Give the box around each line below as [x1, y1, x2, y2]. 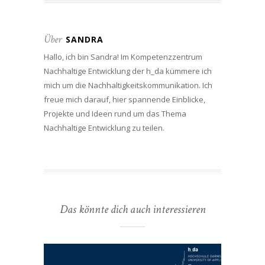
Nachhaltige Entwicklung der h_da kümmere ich [44, 65, 212, 76]
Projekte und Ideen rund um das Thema [44, 108, 186, 119]
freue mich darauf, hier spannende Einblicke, [44, 93, 205, 105]
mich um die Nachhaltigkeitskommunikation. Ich [44, 79, 212, 91]
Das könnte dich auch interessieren [59, 201, 206, 217]
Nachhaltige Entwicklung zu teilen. [44, 122, 164, 133]
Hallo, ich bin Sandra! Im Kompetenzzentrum [44, 51, 202, 62]
